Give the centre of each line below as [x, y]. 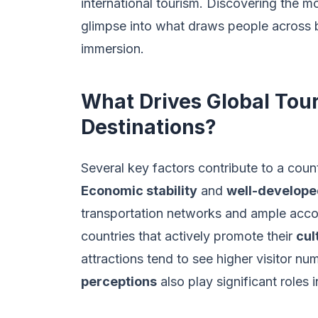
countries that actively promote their [188, 236]
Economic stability [139, 191]
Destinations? [149, 127]
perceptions [119, 281]
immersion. [113, 49]
